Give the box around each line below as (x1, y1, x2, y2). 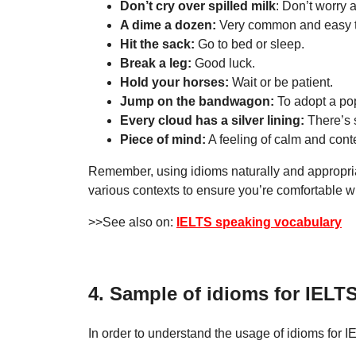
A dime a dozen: (120, 18, 216, 33)
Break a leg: (120, 56, 195, 71)
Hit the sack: (120, 37, 198, 52)
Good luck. (195, 56, 255, 71)
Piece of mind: (120, 133, 206, 147)
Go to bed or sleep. (198, 37, 304, 52)
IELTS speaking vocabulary (176, 215, 342, 230)
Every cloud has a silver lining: (120, 114, 304, 128)
